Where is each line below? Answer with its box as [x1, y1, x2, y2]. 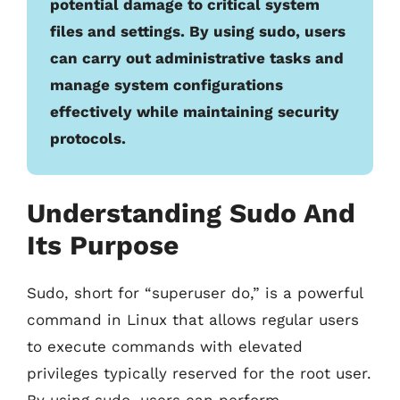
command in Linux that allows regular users [27, 311, 359, 329]
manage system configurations [50, 75, 283, 94]
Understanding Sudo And [27, 197, 355, 229]
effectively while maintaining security [50, 102, 339, 121]
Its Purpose [27, 229, 179, 261]
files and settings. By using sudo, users [50, 21, 346, 40]
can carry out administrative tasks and [50, 48, 344, 67]
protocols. [50, 129, 126, 147]
